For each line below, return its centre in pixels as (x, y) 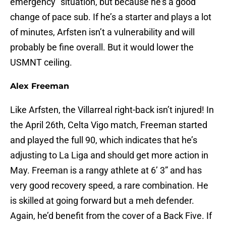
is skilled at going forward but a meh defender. (102, 201)
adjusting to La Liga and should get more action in (109, 155)
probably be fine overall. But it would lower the (102, 47)
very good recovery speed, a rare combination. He (109, 186)
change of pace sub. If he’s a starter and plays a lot (111, 17)
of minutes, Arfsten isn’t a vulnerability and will (102, 32)
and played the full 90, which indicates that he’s (104, 140)
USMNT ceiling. (41, 63)
